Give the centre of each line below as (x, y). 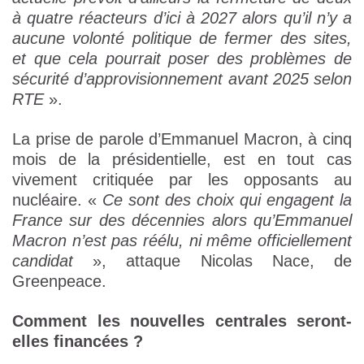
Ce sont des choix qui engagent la (227, 200)
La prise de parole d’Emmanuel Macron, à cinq (182, 139)
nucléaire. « (57, 200)
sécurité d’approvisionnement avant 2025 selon (182, 79)
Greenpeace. (59, 282)
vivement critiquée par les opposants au (182, 180)
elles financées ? (78, 342)
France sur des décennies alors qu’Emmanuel (182, 221)
